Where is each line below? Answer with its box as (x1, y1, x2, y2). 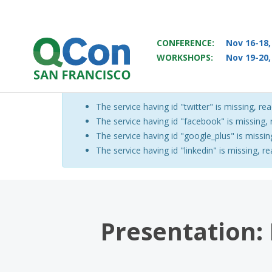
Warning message (72, 109, 192, 129)
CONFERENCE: (157, 37, 215, 49)
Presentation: (101, 216, 263, 247)
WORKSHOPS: (157, 52, 214, 64)
